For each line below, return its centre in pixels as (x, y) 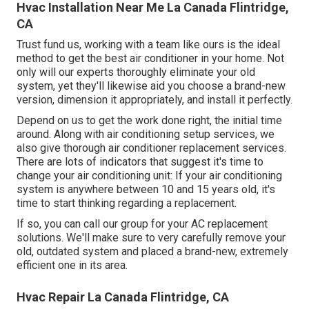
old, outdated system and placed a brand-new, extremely (152, 251)
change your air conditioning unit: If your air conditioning (149, 175)
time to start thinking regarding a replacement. (127, 203)
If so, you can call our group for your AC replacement (142, 223)
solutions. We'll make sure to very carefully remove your (151, 237)
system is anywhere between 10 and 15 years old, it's (146, 189)
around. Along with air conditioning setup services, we (146, 134)
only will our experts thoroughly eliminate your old (136, 72)
